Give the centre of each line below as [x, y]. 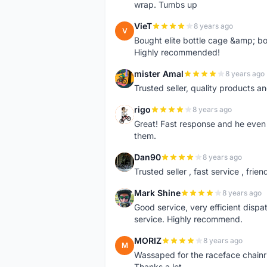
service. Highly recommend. [188, 219]
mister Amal [159, 74]
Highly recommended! [177, 52]
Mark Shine [157, 193]
